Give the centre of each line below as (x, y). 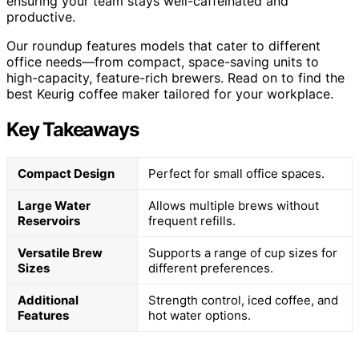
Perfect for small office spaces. (236, 173)
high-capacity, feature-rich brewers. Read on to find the (175, 77)
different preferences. (211, 268)
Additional (48, 300)
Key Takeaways (73, 129)
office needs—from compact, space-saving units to (163, 61)
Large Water (54, 205)
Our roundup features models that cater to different (163, 45)
